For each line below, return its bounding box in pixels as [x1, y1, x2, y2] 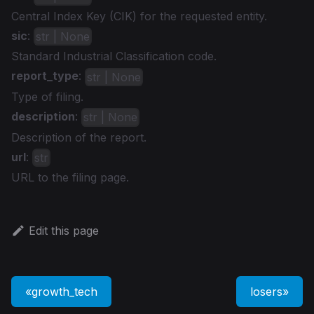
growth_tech [32, 285, 97, 299]
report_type [11, 69, 78, 83]
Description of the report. [11, 130, 146, 144]
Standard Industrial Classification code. [11, 49, 217, 64]
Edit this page [28, 224, 99, 238]
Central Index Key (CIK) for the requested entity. [11, 8, 267, 23]
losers [250, 285, 282, 299]
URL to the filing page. [11, 170, 129, 185]
